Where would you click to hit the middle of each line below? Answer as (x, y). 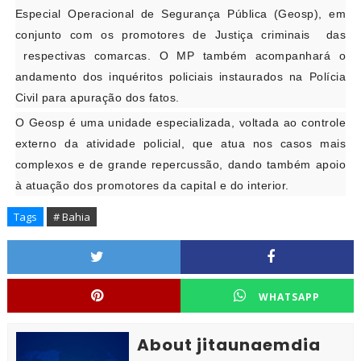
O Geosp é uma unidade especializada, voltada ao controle (180, 123)
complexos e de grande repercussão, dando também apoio (180, 165)
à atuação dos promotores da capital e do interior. (152, 186)
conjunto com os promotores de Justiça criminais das (180, 35)
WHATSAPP (289, 297)
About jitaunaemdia (228, 345)
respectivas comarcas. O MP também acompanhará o (180, 56)
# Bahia (71, 217)
